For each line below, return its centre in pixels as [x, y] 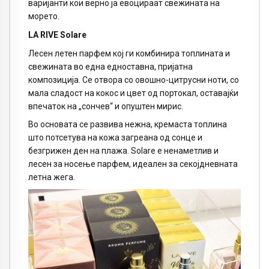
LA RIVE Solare [57, 35]
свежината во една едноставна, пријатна [110, 66]
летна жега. [52, 177]
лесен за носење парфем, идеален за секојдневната [133, 164]
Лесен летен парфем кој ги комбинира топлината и [129, 53]
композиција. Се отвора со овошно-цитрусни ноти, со [134, 80]
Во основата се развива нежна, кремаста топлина [128, 125]
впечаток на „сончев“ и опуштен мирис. [106, 106]
